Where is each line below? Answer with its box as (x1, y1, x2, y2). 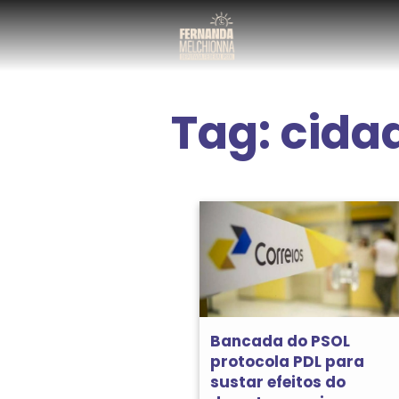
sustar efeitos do (210, 370, 346, 393)
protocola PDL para (210, 350, 364, 372)
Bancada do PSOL (210, 330, 350, 352)
